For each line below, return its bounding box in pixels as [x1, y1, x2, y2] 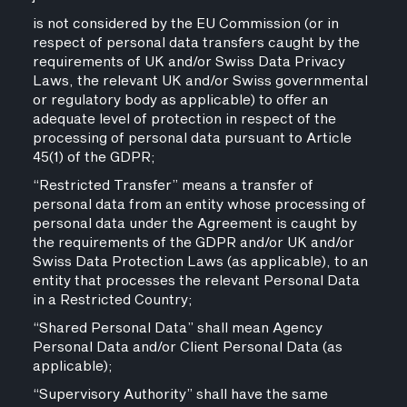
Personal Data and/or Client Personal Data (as [32, 337, 342, 358]
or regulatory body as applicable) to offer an [32, 90, 328, 111]
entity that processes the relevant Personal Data [32, 271, 360, 292]
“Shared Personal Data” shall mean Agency [32, 318, 323, 339]
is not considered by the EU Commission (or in [32, 14, 339, 35]
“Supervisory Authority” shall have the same [32, 384, 328, 405]
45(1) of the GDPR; [32, 147, 155, 168]
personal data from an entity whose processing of [32, 194, 366, 215]
